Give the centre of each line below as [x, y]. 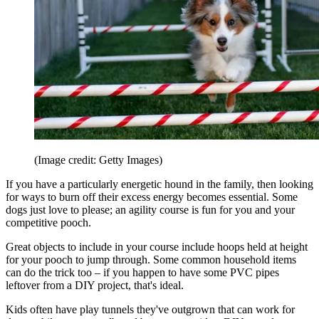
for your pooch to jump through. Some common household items [151, 259]
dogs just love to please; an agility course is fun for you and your [150, 209]
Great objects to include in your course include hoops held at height [157, 246]
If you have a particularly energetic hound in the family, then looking [159, 184]
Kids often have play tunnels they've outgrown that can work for [150, 309]
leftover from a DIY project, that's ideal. [95, 285]
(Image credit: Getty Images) [98, 159]
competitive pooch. [48, 222]
